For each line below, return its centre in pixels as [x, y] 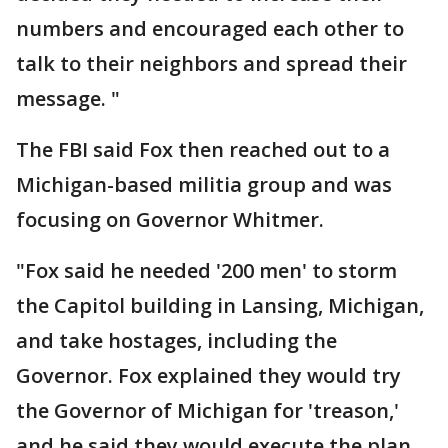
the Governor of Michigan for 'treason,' [207, 410]
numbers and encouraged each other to [210, 28]
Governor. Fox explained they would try [208, 375]
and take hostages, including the [176, 340]
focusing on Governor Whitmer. [170, 219]
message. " [68, 98]
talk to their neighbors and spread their [211, 63]
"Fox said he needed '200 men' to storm [206, 270]
